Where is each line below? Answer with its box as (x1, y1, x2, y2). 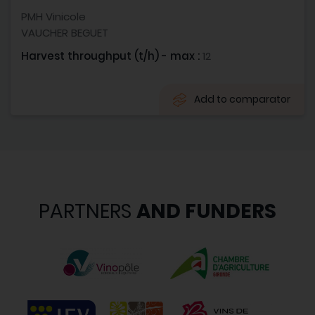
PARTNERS (39, 197, 136, 225)
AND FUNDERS (136, 197, 276, 225)
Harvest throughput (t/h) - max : (21, 48, 202, 63)
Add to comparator (194, 91, 290, 106)
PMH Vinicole (21, 8, 86, 24)
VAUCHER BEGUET (21, 25, 108, 40)
